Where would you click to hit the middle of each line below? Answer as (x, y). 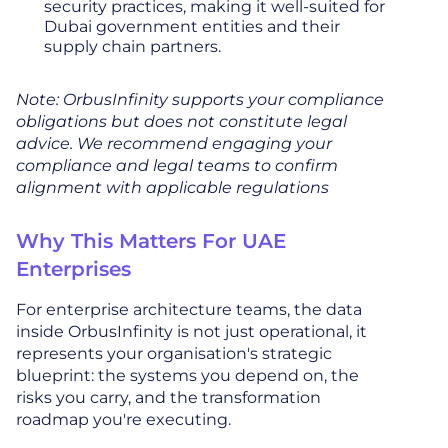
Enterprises (73, 269)
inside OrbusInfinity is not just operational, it (191, 331)
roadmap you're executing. (123, 419)
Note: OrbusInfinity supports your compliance (200, 99)
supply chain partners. (132, 46)
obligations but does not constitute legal (181, 121)
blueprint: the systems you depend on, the (187, 375)
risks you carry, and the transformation (168, 397)
